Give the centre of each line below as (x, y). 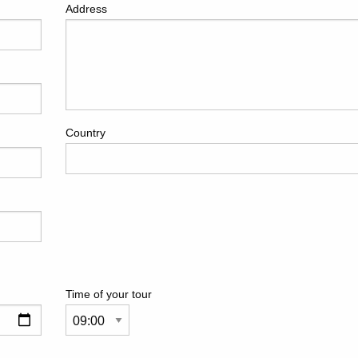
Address (87, 9)
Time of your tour (109, 294)
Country (86, 133)
